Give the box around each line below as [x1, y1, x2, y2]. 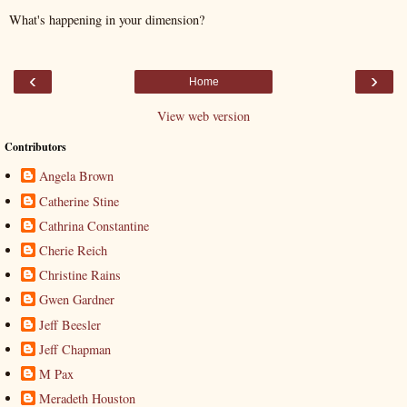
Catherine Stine [39, 192, 119, 210]
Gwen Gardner [39, 291, 114, 309]
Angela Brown [39, 167, 114, 185]
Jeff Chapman [39, 340, 111, 358]
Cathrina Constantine [39, 216, 149, 234]
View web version [157, 106, 250, 124]
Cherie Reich [39, 241, 107, 259]
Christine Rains [39, 266, 121, 284]
